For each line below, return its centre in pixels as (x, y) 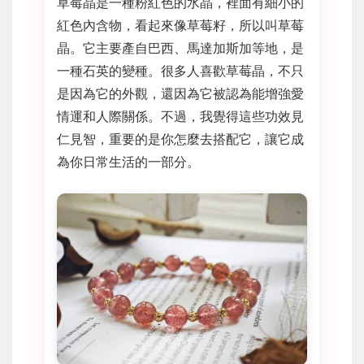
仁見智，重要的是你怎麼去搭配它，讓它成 (180, 139)
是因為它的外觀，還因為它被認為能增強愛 (180, 93)
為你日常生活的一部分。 (128, 162)
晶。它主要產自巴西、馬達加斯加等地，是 (180, 48)
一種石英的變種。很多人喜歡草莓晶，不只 (180, 71)
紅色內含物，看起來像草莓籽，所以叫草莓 (180, 25)
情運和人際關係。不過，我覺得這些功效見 (180, 116)
